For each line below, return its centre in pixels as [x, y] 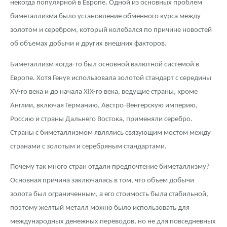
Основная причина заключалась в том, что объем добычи [102, 181]
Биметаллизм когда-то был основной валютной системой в [105, 64]
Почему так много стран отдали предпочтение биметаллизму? [110, 167]
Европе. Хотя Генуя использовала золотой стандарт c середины [111, 78]
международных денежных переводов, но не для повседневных [113, 222]
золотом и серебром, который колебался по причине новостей [111, 30]
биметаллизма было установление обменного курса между [105, 17]
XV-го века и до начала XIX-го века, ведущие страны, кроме [104, 92]
